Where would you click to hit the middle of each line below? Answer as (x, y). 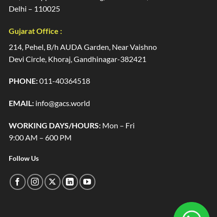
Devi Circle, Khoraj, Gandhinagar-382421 (77, 59)
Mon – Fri (118, 125)
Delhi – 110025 (34, 8)
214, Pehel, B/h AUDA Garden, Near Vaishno (83, 46)
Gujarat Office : (35, 31)
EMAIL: (21, 103)
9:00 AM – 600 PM (40, 138)
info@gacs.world (62, 103)
